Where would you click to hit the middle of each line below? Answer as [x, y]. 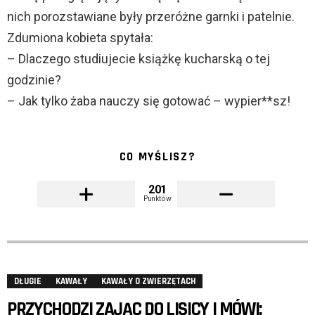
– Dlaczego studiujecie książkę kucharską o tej [139, 59]
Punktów [157, 199]
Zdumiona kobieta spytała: [80, 38]
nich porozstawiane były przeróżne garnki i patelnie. [151, 17]
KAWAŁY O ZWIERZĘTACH [148, 282]
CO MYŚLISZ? [157, 157]
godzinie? [34, 80]
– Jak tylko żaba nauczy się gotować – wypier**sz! [149, 101]
